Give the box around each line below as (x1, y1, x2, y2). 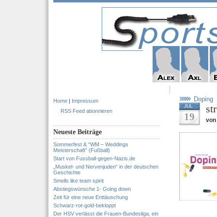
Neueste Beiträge (53, 128, 102, 136)
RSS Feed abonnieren (61, 108, 112, 114)
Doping (194, 95, 213, 103)
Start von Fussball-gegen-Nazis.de (53, 155, 135, 161)
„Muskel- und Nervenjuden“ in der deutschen (53, 164, 158, 170)
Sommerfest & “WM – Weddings (53, 141, 128, 147)
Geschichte (53, 170, 80, 175)
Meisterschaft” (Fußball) (53, 147, 110, 153)
